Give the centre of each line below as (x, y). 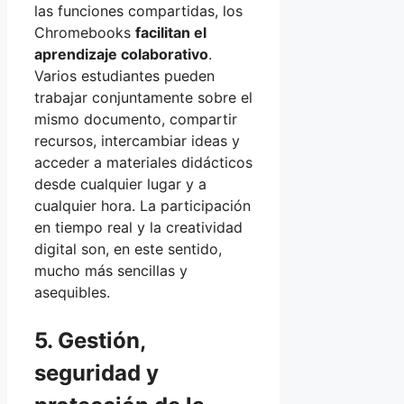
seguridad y (96, 372)
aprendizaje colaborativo (121, 54)
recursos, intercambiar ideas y (137, 140)
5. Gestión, (90, 340)
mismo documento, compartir (136, 119)
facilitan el (171, 32)
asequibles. (72, 292)
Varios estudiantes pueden (124, 75)
